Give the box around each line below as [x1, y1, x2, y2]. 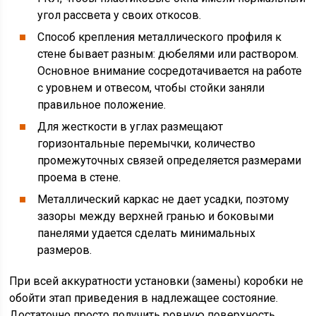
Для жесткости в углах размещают [37, 120, 224, 133]
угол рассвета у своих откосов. [37, 8, 202, 22]
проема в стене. [37, 171, 121, 184]
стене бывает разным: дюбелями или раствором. [37, 47, 299, 61]
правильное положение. [37, 98, 166, 111]
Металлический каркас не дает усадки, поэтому [37, 193, 290, 206]
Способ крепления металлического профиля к [37, 30, 282, 44]
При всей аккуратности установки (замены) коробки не [9, 274, 304, 288]
